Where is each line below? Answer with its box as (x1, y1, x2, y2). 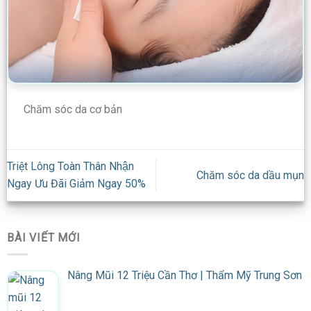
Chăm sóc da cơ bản (24, 103, 122, 117)
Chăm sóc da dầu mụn (196, 168, 304, 182)
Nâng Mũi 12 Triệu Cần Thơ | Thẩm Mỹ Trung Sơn (67, 269, 302, 283)
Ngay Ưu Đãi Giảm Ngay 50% (7, 177, 146, 191)
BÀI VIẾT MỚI (7, 230, 81, 244)
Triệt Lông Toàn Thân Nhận (7, 160, 134, 174)
